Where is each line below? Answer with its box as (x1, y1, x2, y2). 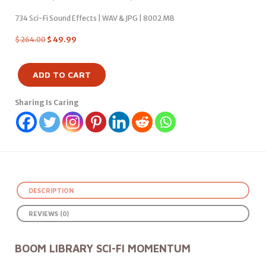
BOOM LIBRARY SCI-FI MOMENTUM (15, 242, 191, 255)
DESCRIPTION (28, 186, 74, 194)
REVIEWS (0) (28, 210, 69, 217)
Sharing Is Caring (15, 98, 79, 107)
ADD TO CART (33, 69, 91, 80)
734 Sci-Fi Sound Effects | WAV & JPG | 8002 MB (15, 14, 175, 23)
